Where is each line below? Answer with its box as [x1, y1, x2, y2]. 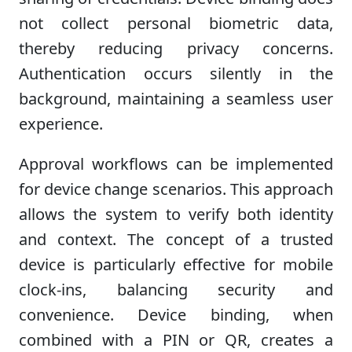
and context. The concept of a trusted [19, 228, 333, 250]
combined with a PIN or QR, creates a [19, 328, 333, 350]
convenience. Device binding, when [19, 303, 333, 325]
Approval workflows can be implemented [19, 152, 333, 174]
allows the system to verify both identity [19, 203, 333, 225]
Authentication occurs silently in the [19, 62, 333, 84]
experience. [19, 112, 103, 134]
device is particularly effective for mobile [19, 253, 333, 275]
